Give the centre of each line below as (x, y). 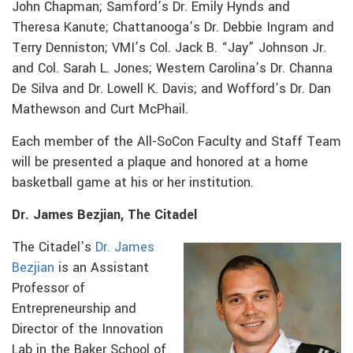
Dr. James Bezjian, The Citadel (104, 216)
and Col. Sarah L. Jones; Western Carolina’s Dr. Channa (172, 69)
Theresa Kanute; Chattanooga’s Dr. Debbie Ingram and (173, 28)
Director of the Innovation (87, 330)
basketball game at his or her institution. (133, 183)
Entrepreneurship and (74, 309)
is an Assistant (102, 268)
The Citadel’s (54, 248)
